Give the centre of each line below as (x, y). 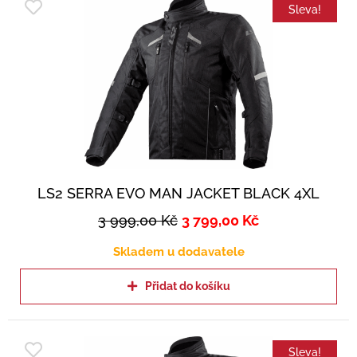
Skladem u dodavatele (178, 252)
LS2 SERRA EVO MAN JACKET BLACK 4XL (178, 194)
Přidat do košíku (187, 286)
